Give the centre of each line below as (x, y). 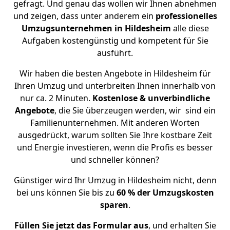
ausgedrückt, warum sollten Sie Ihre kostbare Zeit (115, 135)
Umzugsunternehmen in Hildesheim (96, 28)
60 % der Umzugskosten (165, 193)
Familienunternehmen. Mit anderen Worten (115, 123)
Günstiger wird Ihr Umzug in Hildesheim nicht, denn (115, 180)
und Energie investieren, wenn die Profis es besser (115, 147)
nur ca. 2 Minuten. (56, 98)
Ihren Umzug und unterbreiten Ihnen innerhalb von (115, 86)
